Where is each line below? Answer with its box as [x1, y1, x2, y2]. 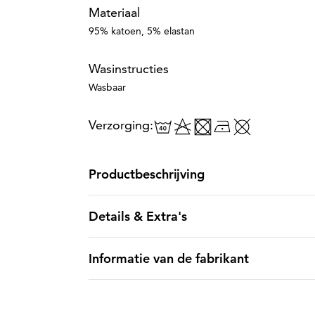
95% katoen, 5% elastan [88, 25, 195, 37]
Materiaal [88, 4, 140, 20]
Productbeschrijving [88, 166, 205, 182]
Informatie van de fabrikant [88, 250, 249, 266]
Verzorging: [88, 117, 153, 133]
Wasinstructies [88, 60, 169, 77]
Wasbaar [88, 81, 126, 94]
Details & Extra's [88, 208, 187, 224]
